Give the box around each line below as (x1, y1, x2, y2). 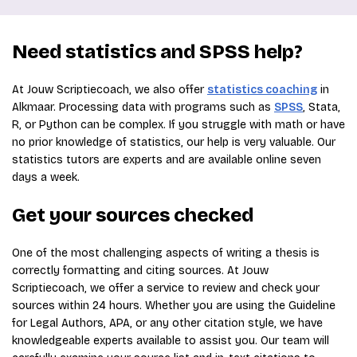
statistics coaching (207, 83, 317, 96)
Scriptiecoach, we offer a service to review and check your (12, 281, 320, 295)
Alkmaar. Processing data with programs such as (12, 100, 274, 114)
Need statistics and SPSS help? (12, 41, 303, 63)
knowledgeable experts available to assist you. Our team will (12, 334, 329, 347)
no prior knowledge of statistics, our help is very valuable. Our (12, 135, 335, 149)
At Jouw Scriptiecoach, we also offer (12, 83, 207, 96)
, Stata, (303, 100, 340, 114)
